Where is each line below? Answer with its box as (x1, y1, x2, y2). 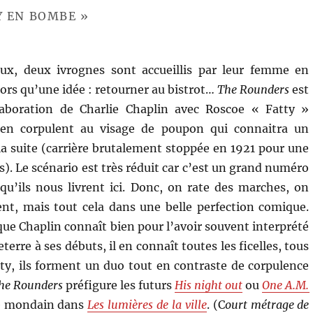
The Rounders (217, 82, 290, 96)
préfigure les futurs (62, 277, 175, 292)
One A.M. (262, 277, 310, 292)
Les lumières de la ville (87, 297, 207, 312)
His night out (175, 277, 243, 292)
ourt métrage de (224, 297, 310, 312)
